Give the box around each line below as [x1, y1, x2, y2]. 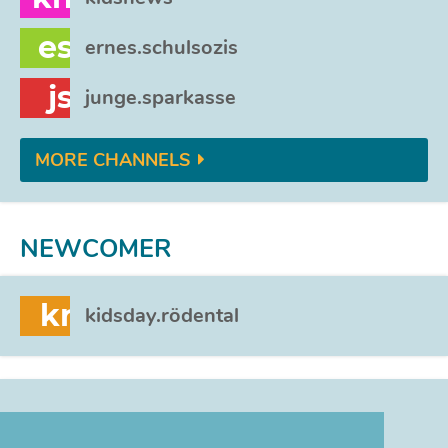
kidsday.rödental [85, 302, 239, 329]
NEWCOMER [20, 232, 171, 266]
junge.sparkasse [85, 84, 236, 111]
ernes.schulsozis [85, 34, 238, 61]
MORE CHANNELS [35, 148, 190, 172]
